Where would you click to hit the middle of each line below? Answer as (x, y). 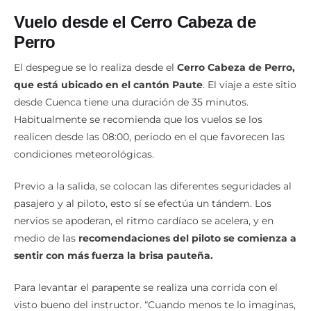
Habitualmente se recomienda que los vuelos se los (138, 120)
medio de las (46, 238)
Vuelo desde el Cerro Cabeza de (135, 22)
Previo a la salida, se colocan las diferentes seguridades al (153, 186)
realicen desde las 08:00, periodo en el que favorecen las (149, 137)
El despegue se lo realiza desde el (95, 68)
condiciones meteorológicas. (84, 154)
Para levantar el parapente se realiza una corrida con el (146, 288)
